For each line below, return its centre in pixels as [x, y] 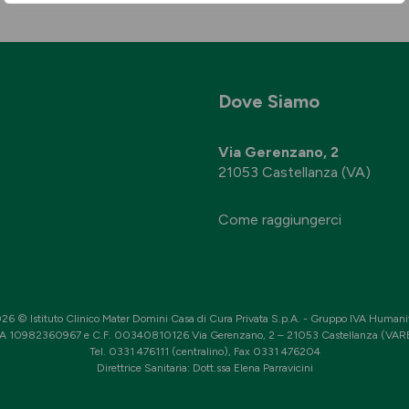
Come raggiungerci [280, 220]
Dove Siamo [269, 101]
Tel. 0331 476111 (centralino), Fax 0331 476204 [204, 351]
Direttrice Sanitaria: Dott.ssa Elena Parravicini [204, 368]
